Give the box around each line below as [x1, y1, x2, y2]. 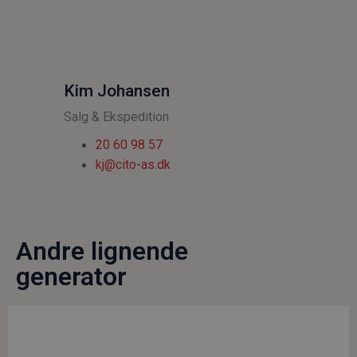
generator [16, 261, 127, 292]
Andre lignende [16, 235, 188, 266]
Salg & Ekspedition [64, 108, 169, 124]
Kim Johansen [64, 80, 170, 100]
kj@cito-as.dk [96, 156, 171, 172]
